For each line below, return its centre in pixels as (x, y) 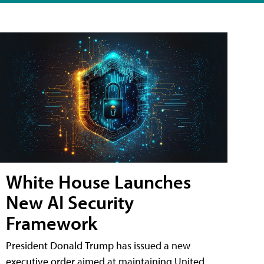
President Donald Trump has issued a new (98, 245)
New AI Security (70, 202)
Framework (52, 222)
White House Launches (98, 181)
